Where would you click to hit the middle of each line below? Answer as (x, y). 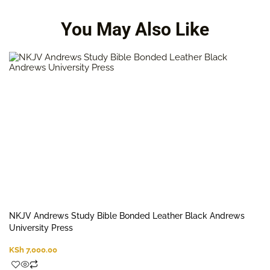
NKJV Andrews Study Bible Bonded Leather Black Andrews (127, 216)
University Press (41, 228)
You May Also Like (135, 30)
